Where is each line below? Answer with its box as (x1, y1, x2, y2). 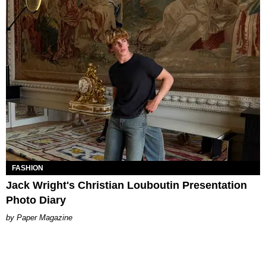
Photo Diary (6, 194, 66, 207)
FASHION (12, 164, 43, 173)
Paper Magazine (17, 213, 72, 223)
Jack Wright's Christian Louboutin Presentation (6, 179, 247, 192)
